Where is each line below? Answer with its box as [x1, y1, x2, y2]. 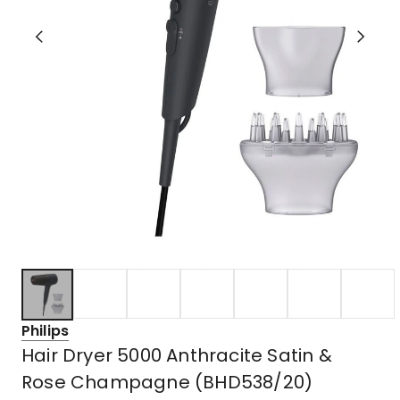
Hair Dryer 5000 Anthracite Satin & [21, 342, 332, 368]
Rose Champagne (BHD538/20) [21, 369, 313, 395]
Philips [21, 320, 70, 341]
